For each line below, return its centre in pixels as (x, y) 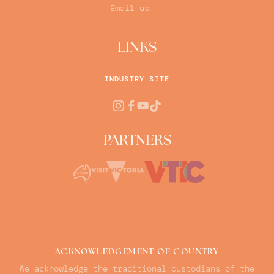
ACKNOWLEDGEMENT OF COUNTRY (137, 253)
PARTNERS (137, 142)
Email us (130, 8)
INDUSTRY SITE (137, 79)
